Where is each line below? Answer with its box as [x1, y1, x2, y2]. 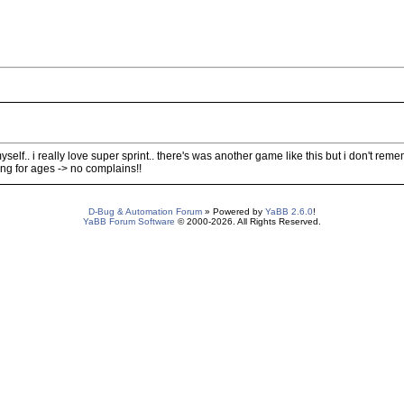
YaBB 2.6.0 [265, 207, 313, 216]
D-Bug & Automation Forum [88, 207, 202, 216]
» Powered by [202, 207, 265, 216]
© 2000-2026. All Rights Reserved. [175, 216, 321, 226]
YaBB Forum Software [83, 216, 175, 226]
